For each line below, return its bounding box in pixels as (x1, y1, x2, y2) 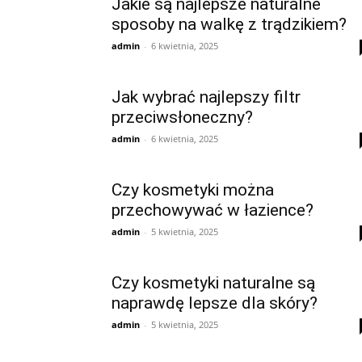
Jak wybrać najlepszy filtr (112, 87, 301, 107)
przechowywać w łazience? (112, 200, 314, 220)
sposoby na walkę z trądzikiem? (112, 15, 347, 34)
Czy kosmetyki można (112, 180, 274, 200)
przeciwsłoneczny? (112, 107, 253, 127)
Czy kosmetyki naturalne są (112, 273, 315, 293)
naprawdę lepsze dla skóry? (112, 293, 318, 313)
